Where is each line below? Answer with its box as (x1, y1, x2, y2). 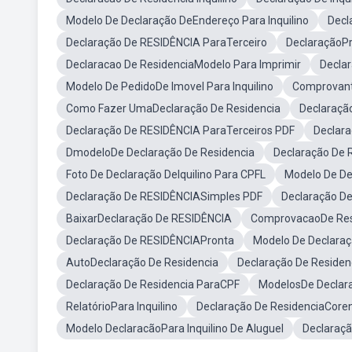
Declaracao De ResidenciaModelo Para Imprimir (66, 58, 301, 71)
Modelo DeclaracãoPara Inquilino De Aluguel (66, 322, 284, 335)
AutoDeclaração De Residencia (66, 256, 218, 269)
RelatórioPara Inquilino (66, 300, 178, 313)
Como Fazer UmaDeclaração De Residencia (66, 102, 280, 115)
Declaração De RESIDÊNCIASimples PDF (66, 190, 262, 203)
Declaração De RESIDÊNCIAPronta (66, 234, 234, 247)
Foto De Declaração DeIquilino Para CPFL (66, 168, 266, 181)
